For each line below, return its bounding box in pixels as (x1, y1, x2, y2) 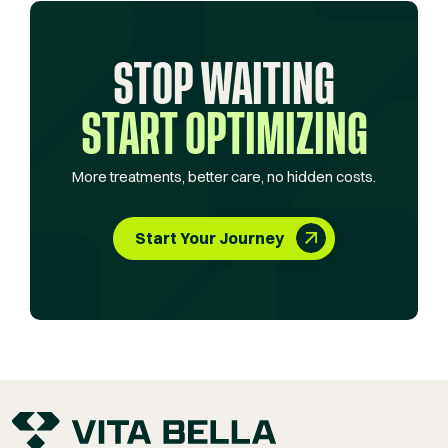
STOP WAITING (113, 62, 335, 109)
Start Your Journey (135, 227, 285, 248)
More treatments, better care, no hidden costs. (72, 167, 376, 187)
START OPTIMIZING (80, 112, 368, 159)
